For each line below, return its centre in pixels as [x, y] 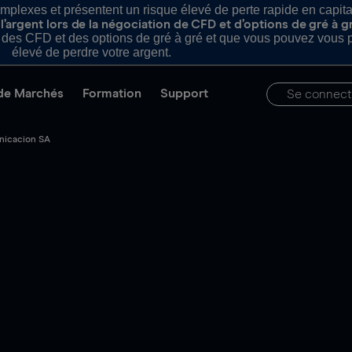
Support [184, 93]
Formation [112, 93]
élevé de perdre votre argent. [91, 52]
